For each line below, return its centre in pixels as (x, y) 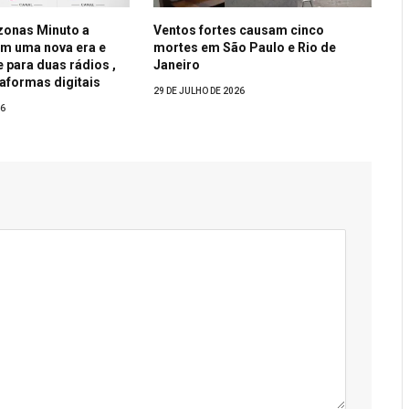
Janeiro (177, 65)
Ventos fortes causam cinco (239, 31)
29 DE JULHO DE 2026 (199, 91)
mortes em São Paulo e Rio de (245, 48)
